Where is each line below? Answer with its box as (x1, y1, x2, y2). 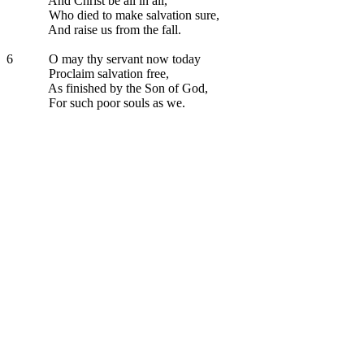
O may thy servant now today (45, 52, 201, 66)
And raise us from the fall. (45, 23, 181, 37)
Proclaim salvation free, (45, 67, 169, 80)
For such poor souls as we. (45, 96, 185, 110)
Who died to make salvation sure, (45, 8, 219, 22)
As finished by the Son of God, (45, 81, 208, 95)
